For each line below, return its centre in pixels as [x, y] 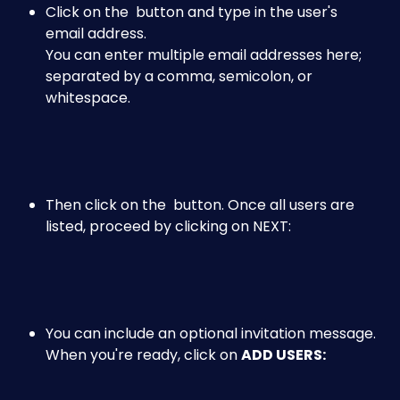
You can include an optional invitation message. [212, 334]
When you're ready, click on [143, 355]
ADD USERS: [283, 355]
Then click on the [108, 205]
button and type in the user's [237, 12]
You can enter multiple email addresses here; [205, 55]
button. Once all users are [264, 205]
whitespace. [88, 98]
